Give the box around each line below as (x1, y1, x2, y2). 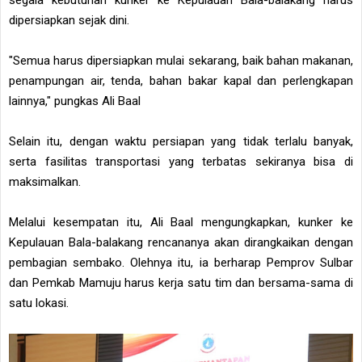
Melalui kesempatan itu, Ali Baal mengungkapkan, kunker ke (9, 214, 353, 229)
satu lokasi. (9, 295, 69, 310)
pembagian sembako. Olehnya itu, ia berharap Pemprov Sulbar (9, 255, 353, 270)
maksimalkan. (9, 174, 81, 189)
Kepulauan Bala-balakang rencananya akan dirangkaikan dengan (9, 234, 353, 250)
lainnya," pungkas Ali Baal (9, 93, 141, 108)
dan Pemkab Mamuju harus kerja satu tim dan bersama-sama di (9, 275, 353, 290)
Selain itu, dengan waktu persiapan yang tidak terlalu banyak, (9, 133, 353, 149)
